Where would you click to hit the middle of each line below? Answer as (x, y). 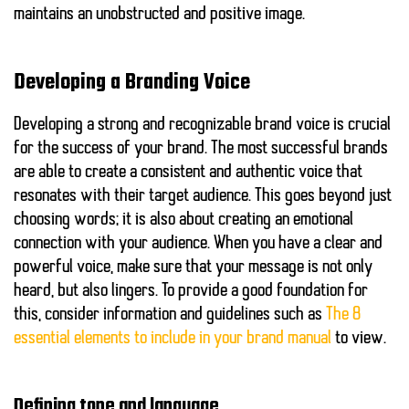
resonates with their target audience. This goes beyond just (203, 197)
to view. (359, 339)
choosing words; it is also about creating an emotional (184, 220)
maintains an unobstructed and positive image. (159, 15)
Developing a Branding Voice (132, 84)
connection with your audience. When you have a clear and (198, 244)
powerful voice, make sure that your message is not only (193, 268)
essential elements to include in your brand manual (173, 339)
